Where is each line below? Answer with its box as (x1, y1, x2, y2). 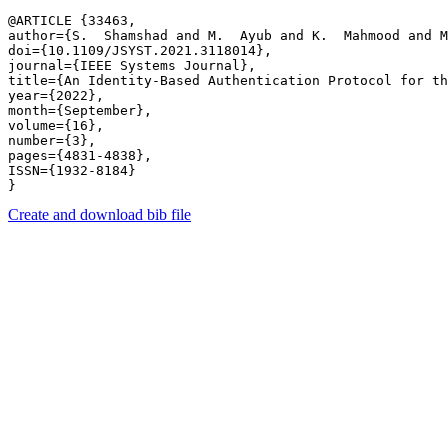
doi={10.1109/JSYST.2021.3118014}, (8, 43, 272, 58)
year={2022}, (8, 88, 104, 103)
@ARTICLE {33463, (8, 13, 136, 28)
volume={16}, (8, 118, 104, 133)
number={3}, (8, 133, 96, 148)
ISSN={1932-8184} (8, 163, 136, 178)
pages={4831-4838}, (8, 148, 152, 163)
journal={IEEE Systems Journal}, (8, 58, 256, 73)
